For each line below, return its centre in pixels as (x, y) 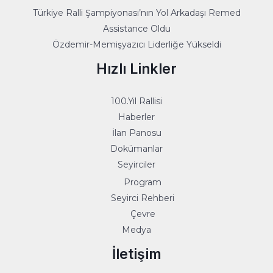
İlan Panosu (136, 133)
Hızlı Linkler (136, 69)
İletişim (136, 254)
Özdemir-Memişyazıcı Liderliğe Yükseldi (136, 44)
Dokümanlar (136, 148)
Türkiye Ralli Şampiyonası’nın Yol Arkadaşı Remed (136, 12)
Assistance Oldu (136, 28)
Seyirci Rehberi (143, 198)
